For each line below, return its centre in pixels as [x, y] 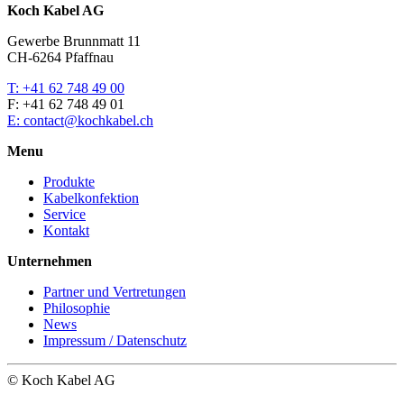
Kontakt [66, 231]
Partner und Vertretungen [115, 292]
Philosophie [77, 308]
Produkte [69, 182]
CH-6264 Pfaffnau [60, 58]
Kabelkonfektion [91, 198]
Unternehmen [50, 262]
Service [64, 215]
